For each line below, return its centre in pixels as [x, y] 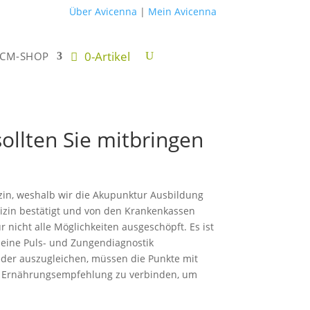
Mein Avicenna [182, 11]
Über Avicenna [103, 11]
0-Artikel [107, 56]
